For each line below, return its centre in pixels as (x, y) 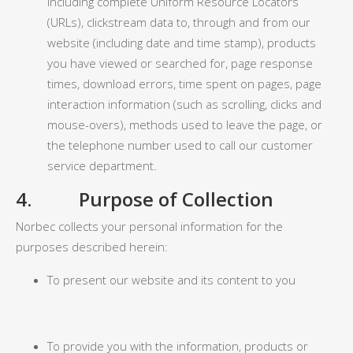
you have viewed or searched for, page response (180, 63)
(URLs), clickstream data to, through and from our (179, 22)
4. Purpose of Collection (145, 199)
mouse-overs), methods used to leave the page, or (185, 124)
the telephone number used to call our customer (180, 145)
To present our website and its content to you (171, 280)
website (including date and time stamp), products (182, 43)
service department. (102, 165)
